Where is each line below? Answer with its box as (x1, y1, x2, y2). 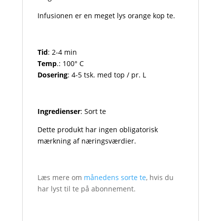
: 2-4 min (47, 47, 77, 57)
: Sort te (80, 107, 106, 116)
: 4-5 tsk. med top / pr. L (67, 70, 146, 79)
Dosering (37, 70, 68, 79)
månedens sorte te (83, 173, 146, 182)
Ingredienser (37, 107, 80, 116)
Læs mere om (37, 173, 84, 182)
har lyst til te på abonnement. (37, 184, 136, 193)
